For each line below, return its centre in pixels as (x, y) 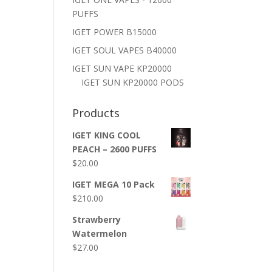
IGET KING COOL (107, 135)
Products (96, 113)
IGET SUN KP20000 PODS (133, 82)
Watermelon (100, 233)
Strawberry (97, 219)
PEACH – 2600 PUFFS (115, 149)
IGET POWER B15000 (115, 32)
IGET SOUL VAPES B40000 (125, 50)
